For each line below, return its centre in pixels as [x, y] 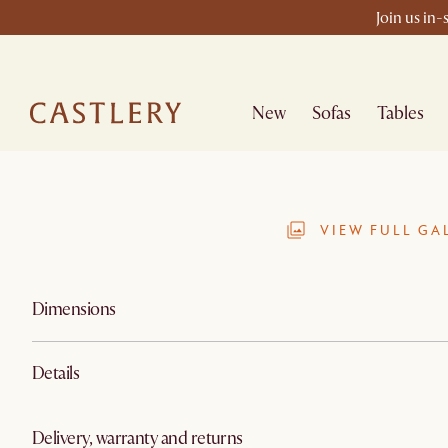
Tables [401, 113]
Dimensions [74, 309]
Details [56, 373]
